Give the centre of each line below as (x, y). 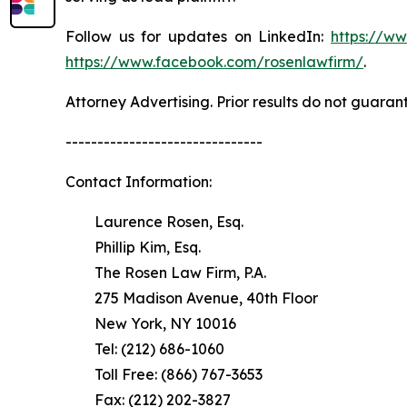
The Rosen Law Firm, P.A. (166, 273)
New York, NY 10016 (151, 323)
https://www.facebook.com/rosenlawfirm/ (214, 62)
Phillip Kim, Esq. (133, 247)
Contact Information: (139, 182)
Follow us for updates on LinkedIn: (198, 36)
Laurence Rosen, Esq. (154, 222)
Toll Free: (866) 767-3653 (164, 374)
